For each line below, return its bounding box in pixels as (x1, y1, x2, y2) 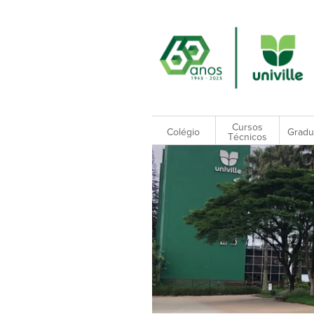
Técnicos (227, 132, 267, 142)
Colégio (167, 127, 200, 137)
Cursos (231, 122, 263, 132)
